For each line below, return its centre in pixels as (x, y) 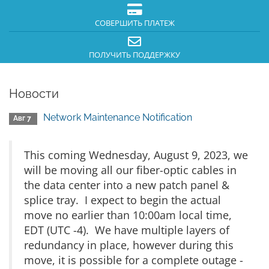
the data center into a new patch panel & (127, 185)
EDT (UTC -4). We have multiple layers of (127, 230)
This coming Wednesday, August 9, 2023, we (136, 155)
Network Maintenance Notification (118, 117)
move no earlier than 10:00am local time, (128, 215)
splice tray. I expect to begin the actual (122, 200)
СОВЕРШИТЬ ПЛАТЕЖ (134, 23)
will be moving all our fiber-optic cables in (130, 170)
